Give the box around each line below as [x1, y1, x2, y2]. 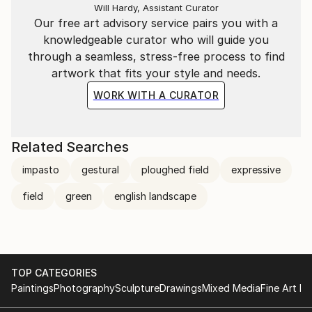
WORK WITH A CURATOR [93, 89, 219, 101]
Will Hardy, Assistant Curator [93, 2, 219, 13]
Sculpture [115, 282, 159, 294]
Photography [54, 282, 115, 294]
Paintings [11, 282, 54, 294]
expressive [231, 164, 281, 175]
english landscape [114, 190, 196, 202]
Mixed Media [202, 282, 260, 294]
